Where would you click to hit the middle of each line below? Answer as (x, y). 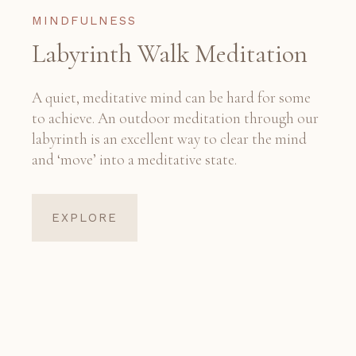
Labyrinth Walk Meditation (170, 54)
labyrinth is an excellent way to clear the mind (169, 139)
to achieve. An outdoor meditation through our (175, 118)
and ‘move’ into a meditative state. (134, 160)
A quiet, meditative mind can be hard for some (171, 98)
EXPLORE (85, 218)
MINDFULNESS (84, 21)
